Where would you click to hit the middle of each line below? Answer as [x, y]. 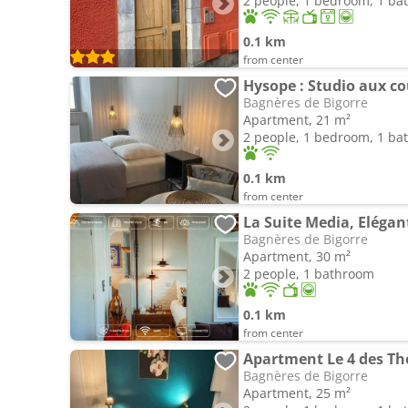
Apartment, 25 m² [297, 393]
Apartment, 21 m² [297, 120]
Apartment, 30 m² [297, 256]
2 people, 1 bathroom [309, 274]
